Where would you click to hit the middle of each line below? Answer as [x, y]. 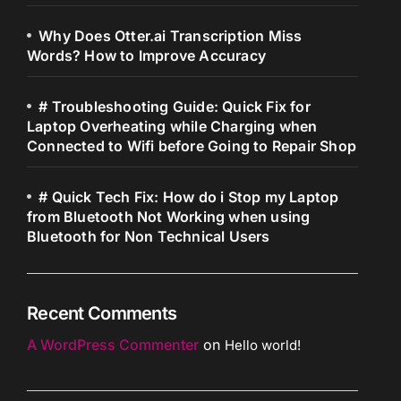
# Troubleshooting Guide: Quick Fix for [175, 107]
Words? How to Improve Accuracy [146, 55]
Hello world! [263, 345]
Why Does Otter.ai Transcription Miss [171, 36]
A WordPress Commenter [113, 345]
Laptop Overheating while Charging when [172, 126]
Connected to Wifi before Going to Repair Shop [192, 146]
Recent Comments [102, 313]
